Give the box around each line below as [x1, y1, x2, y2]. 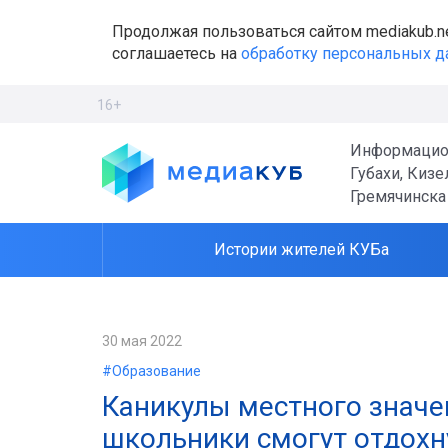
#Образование [102, 363, 201, 379]
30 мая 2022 [102, 333, 182, 349]
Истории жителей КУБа [214, 240, 389, 259]
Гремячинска [350, 186, 446, 206]
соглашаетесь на [112, 43, 241, 63]
